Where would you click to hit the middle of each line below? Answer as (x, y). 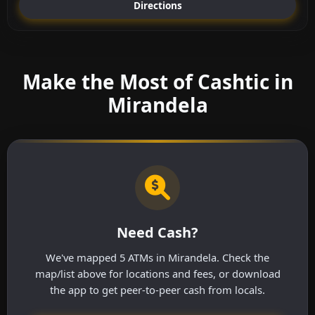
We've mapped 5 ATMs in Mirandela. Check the (157, 258)
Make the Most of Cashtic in (157, 82)
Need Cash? (157, 233)
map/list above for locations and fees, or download (157, 274)
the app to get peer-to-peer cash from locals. (157, 290)
